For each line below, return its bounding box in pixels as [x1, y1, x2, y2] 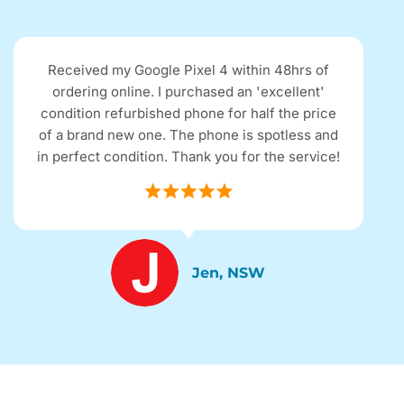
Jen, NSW [188, 263, 262, 281]
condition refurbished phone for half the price [36, 105, 333, 123]
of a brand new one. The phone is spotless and [34, 126, 335, 144]
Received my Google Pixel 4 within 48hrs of [43, 61, 326, 79]
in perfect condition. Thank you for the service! [32, 148, 336, 166]
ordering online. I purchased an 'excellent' [48, 83, 321, 101]
